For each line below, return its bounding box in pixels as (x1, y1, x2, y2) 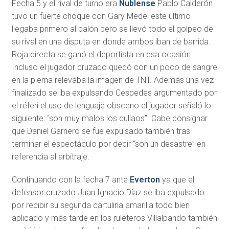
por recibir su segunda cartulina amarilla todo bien (11, 200, 190, 211)
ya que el (159, 175, 194, 185)
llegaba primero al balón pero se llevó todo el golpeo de (11, 24, 213, 34)
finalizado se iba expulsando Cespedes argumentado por (11, 88, 217, 98)
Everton (129, 175, 160, 185)
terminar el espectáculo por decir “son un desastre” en (11, 139, 205, 149)
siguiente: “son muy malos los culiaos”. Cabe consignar (11, 113, 208, 124)
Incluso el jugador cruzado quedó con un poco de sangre (11, 62, 217, 73)
